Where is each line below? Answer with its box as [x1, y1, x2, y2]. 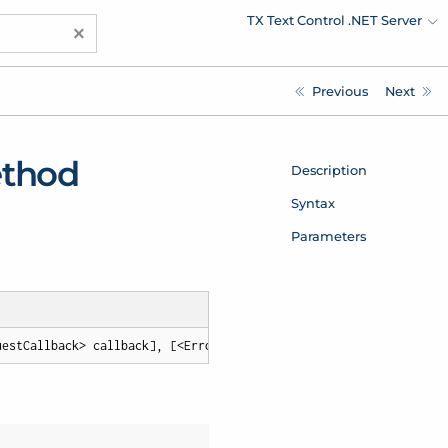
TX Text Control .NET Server [247, 11, 423, 28]
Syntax [290, 194, 335, 211]
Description [290, 161, 367, 178]
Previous [311, 82, 368, 99]
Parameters [290, 227, 366, 244]
